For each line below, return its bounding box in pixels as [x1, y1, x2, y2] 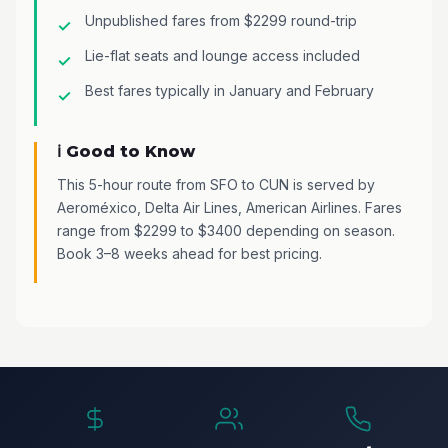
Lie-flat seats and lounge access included [85, 46, 360, 64]
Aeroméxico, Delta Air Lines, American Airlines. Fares [57, 198, 402, 216]
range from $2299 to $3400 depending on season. [57, 221, 395, 239]
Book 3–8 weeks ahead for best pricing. [57, 244, 322, 262]
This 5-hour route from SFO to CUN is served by [57, 175, 375, 193]
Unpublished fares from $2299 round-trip [85, 11, 357, 29]
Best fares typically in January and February [85, 81, 374, 99]
